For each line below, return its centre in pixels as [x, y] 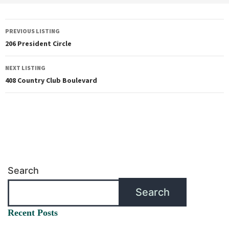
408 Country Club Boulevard [51, 80]
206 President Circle [38, 43]
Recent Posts [33, 213]
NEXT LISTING [25, 68]
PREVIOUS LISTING [32, 31]
